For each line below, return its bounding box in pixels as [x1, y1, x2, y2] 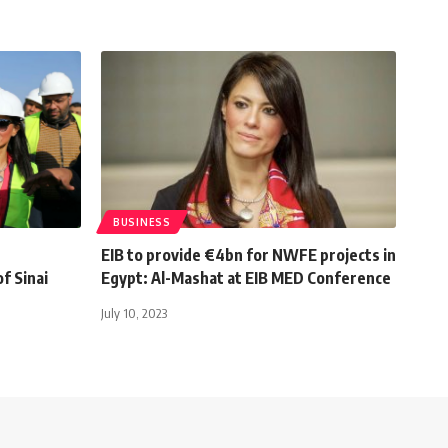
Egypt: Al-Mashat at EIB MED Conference [101, 268, 391, 289]
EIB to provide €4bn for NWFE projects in [101, 245, 396, 266]
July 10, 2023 [101, 305, 167, 322]
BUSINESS [113, 216, 171, 229]
